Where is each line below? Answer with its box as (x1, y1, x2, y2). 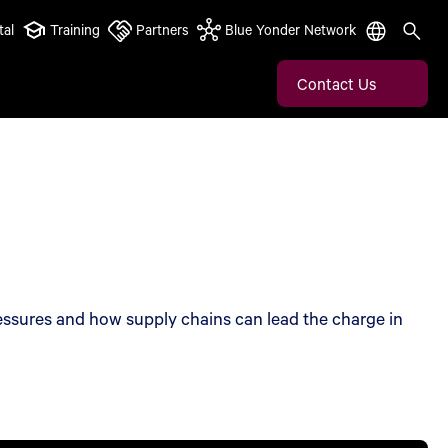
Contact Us (297, 72, 376, 94)
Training (50, 20, 100, 39)
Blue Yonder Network (225, 20, 356, 39)
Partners (136, 20, 189, 39)
